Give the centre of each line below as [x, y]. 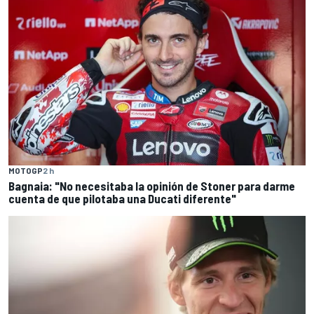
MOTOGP [26, 170]
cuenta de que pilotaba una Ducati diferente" [122, 198]
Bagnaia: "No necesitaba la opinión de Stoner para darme [152, 185]
